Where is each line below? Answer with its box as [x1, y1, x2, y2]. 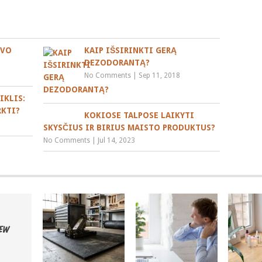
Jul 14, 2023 [98, 136, 136, 144]
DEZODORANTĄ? [84, 57, 150, 67]
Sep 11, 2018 [139, 71, 181, 80]
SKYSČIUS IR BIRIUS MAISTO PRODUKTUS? [43, 122, 216, 132]
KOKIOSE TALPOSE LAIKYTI [84, 110, 195, 120]
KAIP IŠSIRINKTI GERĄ [84, 45, 177, 55]
